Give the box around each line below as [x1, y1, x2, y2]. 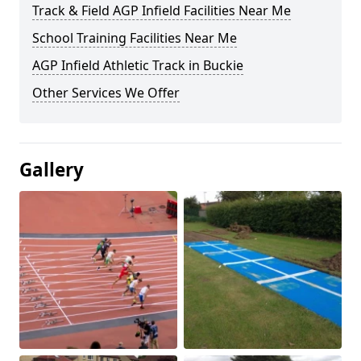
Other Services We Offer [32, 84, 180, 102]
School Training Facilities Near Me [32, 29, 237, 47]
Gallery [19, 157, 84, 182]
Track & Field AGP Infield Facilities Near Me [32, 2, 291, 19]
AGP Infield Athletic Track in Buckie [32, 56, 243, 74]
